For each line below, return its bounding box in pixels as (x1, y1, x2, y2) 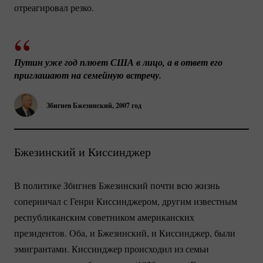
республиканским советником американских (14, 211, 194, 224)
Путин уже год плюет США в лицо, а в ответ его (14, 56, 222, 69)
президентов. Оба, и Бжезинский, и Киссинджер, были (14, 227, 235, 240)
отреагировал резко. (14, 1, 94, 14)
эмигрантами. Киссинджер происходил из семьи (14, 242, 209, 255)
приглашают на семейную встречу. (14, 69, 161, 82)
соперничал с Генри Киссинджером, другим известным (14, 195, 237, 208)
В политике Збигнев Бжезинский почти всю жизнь (14, 179, 220, 192)
